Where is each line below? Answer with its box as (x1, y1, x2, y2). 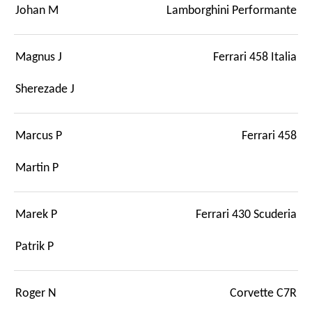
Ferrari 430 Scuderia (196, 208, 297, 221)
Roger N (15, 287, 56, 299)
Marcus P (15, 130, 62, 142)
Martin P (15, 162, 58, 174)
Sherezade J (15, 83, 75, 95)
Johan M (15, 4, 58, 17)
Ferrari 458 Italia (213, 51, 297, 63)
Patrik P (15, 240, 54, 253)
